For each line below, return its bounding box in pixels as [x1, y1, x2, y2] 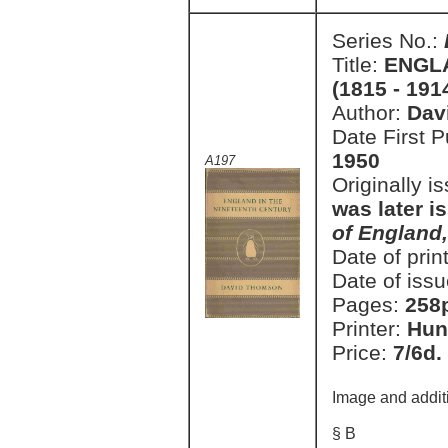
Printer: [332, 317, 407, 340]
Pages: [332, 293, 405, 316]
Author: [332, 101, 407, 124]
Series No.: [332, 29, 444, 52]
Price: [332, 341, 393, 364]
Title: [332, 53, 384, 76]
